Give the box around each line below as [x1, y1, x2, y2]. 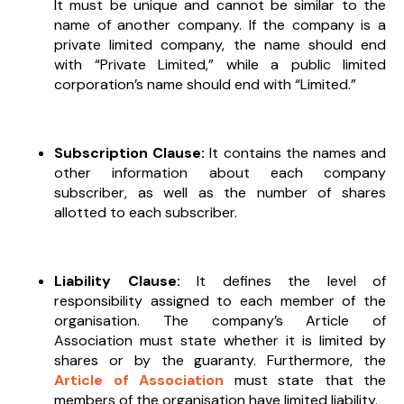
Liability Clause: [54, 271, 197, 290]
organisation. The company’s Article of [54, 310, 386, 330]
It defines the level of [197, 271, 386, 290]
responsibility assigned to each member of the [54, 290, 386, 310]
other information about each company [54, 162, 386, 182]
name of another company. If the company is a [54, 14, 386, 34]
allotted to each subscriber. [54, 202, 237, 222]
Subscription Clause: [54, 142, 210, 162]
